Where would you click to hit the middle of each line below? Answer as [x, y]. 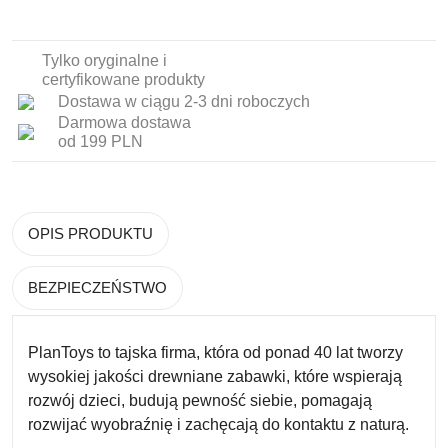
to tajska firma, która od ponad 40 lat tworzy [250, 352]
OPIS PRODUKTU [90, 233]
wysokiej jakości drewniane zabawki [157, 376]
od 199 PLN [100, 141]
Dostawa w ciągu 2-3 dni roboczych [184, 102]
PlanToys [61, 352]
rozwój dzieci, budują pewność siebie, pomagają [200, 400]
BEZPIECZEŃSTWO [97, 287]
